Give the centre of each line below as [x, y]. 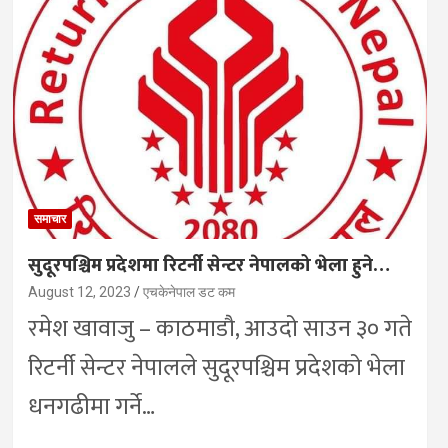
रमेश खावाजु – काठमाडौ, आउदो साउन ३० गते [219, 329]
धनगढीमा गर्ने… [91, 407]
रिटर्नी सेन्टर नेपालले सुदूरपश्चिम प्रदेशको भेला [216, 368]
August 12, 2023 [79, 292]
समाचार [49, 219]
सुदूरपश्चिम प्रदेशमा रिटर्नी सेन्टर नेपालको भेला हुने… [208, 266]
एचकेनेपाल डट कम [188, 292]
